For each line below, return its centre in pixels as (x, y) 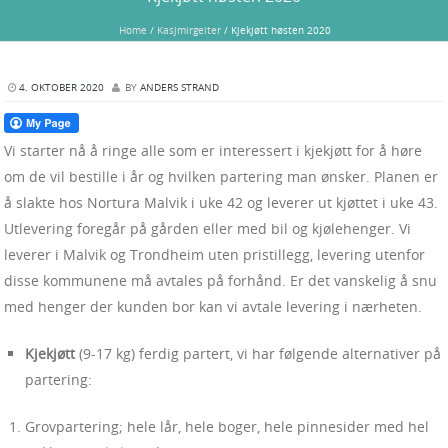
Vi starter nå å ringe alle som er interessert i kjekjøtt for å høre (213, 151)
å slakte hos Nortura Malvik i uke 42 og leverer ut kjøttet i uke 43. (221, 203)
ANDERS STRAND (179, 87)
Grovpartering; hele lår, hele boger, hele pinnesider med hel (227, 427)
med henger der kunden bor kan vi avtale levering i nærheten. (213, 307)
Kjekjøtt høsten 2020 (280, 30)
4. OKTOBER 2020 (61, 87)
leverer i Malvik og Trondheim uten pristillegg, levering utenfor (214, 255)
